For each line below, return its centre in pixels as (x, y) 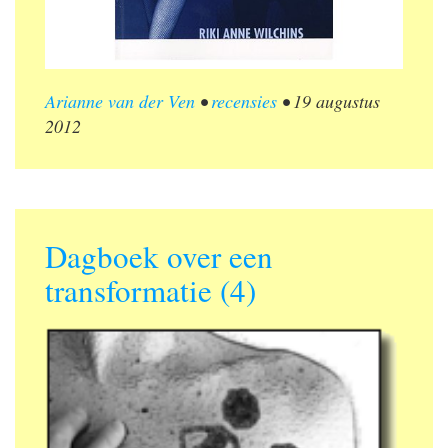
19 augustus (336, 100)
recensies (244, 100)
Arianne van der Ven (120, 100)
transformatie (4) (150, 289)
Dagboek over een (159, 255)
